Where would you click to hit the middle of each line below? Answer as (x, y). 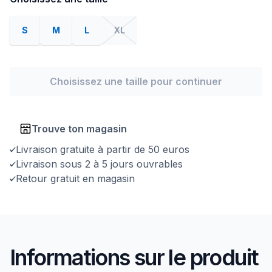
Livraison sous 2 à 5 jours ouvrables (99, 164)
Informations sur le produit (134, 257)
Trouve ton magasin (79, 128)
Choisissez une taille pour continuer (136, 81)
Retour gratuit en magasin (75, 178)
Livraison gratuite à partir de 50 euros (103, 149)
